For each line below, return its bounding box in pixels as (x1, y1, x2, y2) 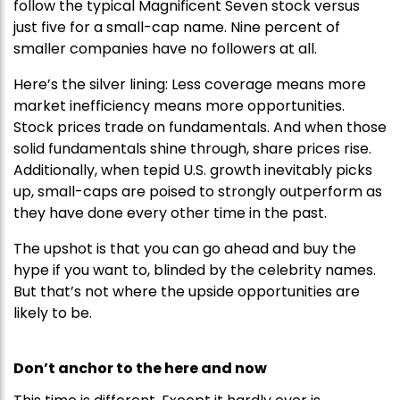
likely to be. (13, 303, 92, 324)
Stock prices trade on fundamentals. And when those (13, 117, 387, 138)
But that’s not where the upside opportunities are (13, 281, 360, 303)
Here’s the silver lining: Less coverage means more (13, 74, 366, 96)
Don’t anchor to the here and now (13, 358, 267, 379)
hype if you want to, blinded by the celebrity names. (13, 260, 376, 281)
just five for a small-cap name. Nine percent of (13, 17, 340, 38)
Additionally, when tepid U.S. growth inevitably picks (13, 160, 372, 181)
